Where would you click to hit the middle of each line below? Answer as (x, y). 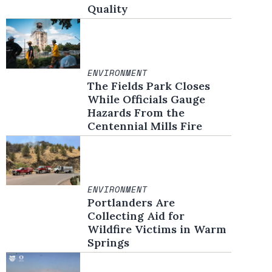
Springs (109, 243)
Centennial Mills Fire (145, 126)
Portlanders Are (131, 203)
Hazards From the (136, 112)
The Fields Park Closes (149, 86)
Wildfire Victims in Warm (157, 229)
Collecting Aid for (136, 216)
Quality (108, 9)
